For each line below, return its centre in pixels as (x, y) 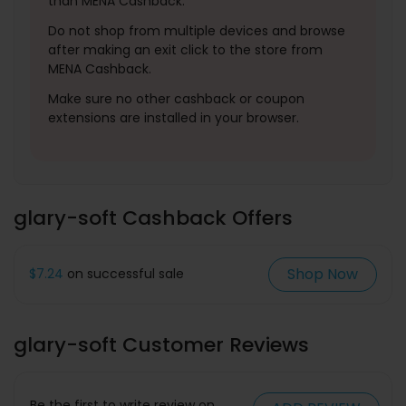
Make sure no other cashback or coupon (176, 98)
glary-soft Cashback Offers (153, 217)
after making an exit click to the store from (185, 49)
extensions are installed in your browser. (174, 117)
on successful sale (124, 274)
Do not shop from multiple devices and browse (197, 30)
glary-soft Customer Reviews (161, 344)
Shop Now (323, 274)
